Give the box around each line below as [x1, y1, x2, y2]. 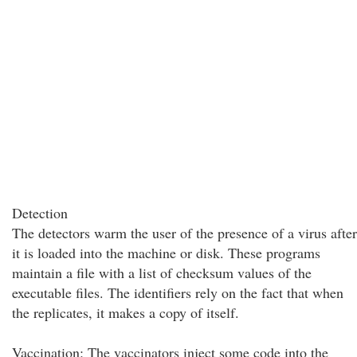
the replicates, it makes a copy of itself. [12, 303, 239, 322]
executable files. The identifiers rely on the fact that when [12, 283, 343, 302]
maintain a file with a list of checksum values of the [12, 263, 312, 282]
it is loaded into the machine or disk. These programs [12, 243, 320, 262]
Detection [12, 203, 68, 222]
